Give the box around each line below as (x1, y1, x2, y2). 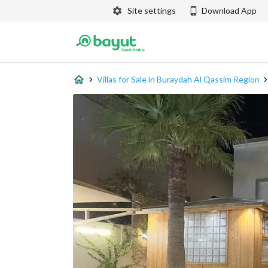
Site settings (127, 5, 176, 16)
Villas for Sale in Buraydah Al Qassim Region (97, 74, 260, 84)
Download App (202, 5, 257, 16)
